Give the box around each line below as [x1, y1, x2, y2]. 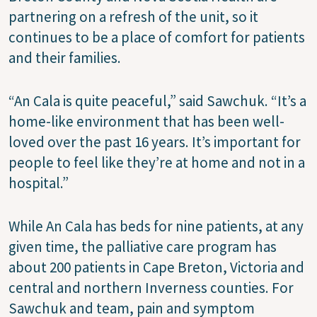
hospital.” [8, 173, 69, 193]
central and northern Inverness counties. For [8, 278, 294, 298]
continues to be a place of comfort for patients [8, 28, 305, 47]
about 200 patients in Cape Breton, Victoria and [8, 258, 304, 277]
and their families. [8, 48, 121, 68]
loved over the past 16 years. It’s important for [8, 132, 301, 152]
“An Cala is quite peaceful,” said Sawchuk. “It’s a [8, 91, 306, 111]
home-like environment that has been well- [8, 112, 284, 132]
